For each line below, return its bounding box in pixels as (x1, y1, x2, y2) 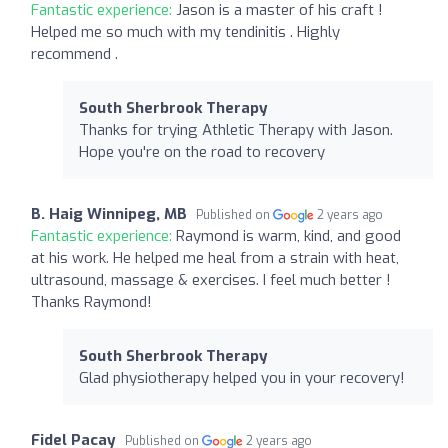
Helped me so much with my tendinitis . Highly (31, 21, 340, 42)
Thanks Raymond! (31, 291, 152, 312)
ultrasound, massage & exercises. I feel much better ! (31, 269, 391, 290)
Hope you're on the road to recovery (79, 141, 325, 162)
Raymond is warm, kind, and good (176, 225, 401, 246)
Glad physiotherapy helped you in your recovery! (79, 367, 405, 388)
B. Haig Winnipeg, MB (31, 203, 187, 224)
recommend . (31, 43, 118, 64)
